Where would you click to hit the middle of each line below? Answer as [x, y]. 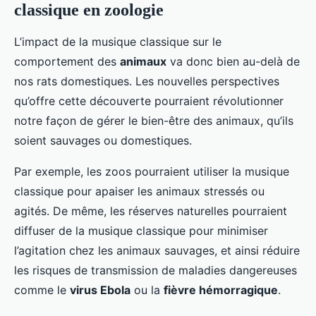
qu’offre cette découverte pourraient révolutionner [149, 101]
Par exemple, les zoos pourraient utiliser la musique [152, 172]
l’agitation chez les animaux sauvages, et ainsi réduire [157, 251]
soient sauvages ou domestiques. [103, 141]
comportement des [67, 62]
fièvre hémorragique [221, 290]
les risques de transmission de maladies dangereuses [156, 271]
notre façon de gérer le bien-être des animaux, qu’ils [154, 121]
